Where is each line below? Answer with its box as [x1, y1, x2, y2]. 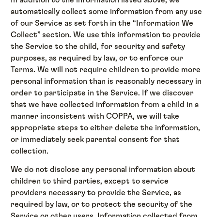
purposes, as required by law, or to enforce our [11, 54, 184, 62]
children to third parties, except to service [11, 177, 169, 185]
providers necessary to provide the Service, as [11, 188, 182, 197]
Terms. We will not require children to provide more [11, 65, 201, 74]
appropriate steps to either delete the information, [11, 124, 201, 132]
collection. [11, 147, 49, 155]
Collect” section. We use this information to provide [11, 31, 201, 39]
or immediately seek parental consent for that [11, 135, 180, 143]
